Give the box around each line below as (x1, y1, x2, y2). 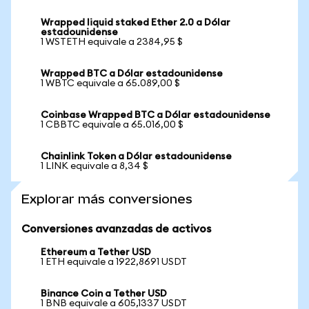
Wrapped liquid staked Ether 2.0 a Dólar (41, 18, 230, 28)
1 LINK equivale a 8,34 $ (41, 161, 148, 171)
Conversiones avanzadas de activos (21, 223, 211, 235)
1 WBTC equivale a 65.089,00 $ (41, 79, 180, 88)
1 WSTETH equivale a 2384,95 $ (41, 37, 183, 47)
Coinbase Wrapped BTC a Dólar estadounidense (41, 110, 270, 120)
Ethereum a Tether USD (41, 248, 151, 257)
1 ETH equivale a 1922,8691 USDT (41, 257, 187, 267)
